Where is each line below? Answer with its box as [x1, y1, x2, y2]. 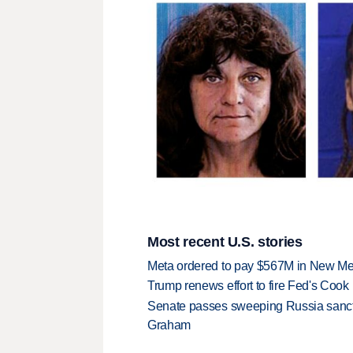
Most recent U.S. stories [147, 234, 303, 251]
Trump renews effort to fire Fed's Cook [147, 279, 349, 293]
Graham [147, 318, 191, 332]
